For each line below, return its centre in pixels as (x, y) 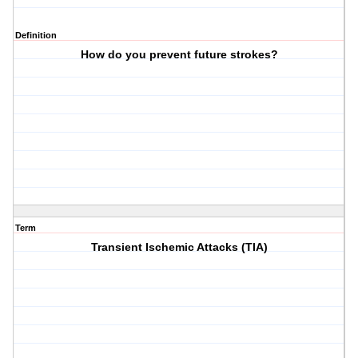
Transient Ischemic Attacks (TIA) (179, 247)
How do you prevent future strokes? (179, 55)
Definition (36, 36)
